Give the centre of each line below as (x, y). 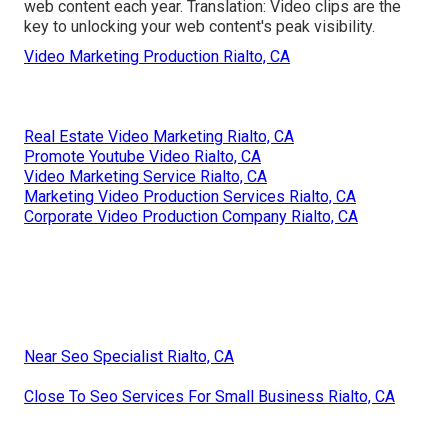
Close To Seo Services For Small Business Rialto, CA (209, 397)
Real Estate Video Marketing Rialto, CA (159, 137)
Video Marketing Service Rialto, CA (145, 177)
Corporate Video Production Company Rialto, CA (191, 217)
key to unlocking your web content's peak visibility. (199, 27)
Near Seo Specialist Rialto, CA (129, 357)
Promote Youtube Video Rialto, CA (142, 157)
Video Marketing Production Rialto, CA (157, 57)
